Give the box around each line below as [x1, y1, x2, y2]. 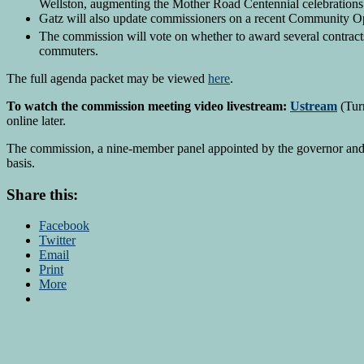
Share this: [6, 185, 78, 203]
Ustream [290, 99, 337, 114]
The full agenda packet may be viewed [6, 71, 208, 86]
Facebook [39, 219, 89, 233]
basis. [6, 156, 35, 171]
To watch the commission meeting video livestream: [6, 99, 290, 114]
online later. [6, 114, 66, 128]
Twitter [39, 233, 76, 248]
